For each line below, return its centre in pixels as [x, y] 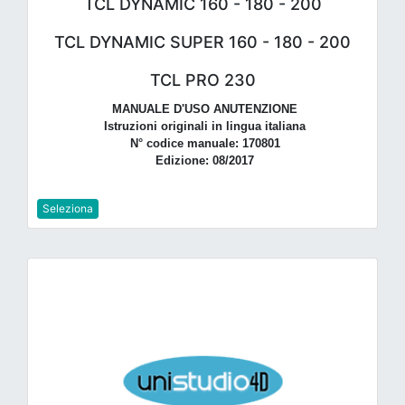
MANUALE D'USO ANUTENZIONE [205, 108]
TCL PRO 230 [202, 80]
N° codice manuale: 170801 [205, 143]
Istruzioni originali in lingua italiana [205, 126]
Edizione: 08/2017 [205, 160]
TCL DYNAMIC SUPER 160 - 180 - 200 [202, 42]
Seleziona [68, 209]
